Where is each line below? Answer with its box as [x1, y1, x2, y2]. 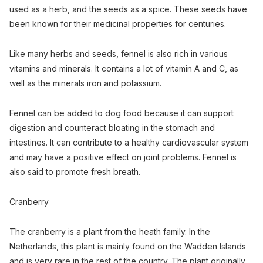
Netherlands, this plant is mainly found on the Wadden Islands [9, 241, 246, 252]
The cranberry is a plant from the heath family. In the [9, 227, 210, 237]
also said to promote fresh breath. [9, 167, 140, 177]
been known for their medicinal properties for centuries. [9, 19, 226, 29]
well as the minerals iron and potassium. [9, 78, 161, 89]
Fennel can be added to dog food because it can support [9, 108, 234, 119]
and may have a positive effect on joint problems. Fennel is [9, 152, 237, 163]
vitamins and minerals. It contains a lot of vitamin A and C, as [9, 63, 238, 74]
